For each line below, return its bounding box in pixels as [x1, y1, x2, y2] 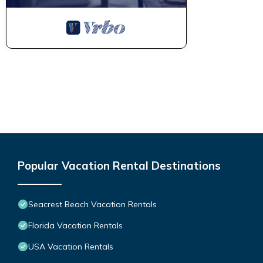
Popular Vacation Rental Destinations [18, 158, 221, 173]
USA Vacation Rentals [28, 241, 113, 252]
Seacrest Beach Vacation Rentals [28, 198, 157, 210]
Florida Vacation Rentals [28, 220, 123, 231]
